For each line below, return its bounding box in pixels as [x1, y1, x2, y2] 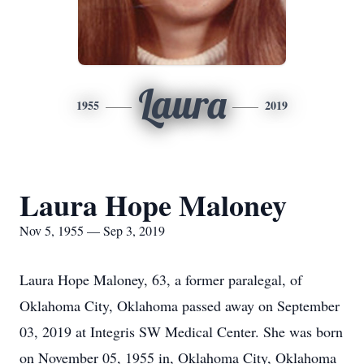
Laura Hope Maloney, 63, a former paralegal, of [19, 270, 302, 289]
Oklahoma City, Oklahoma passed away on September [19, 296, 340, 315]
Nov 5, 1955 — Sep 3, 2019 [19, 222, 165, 239]
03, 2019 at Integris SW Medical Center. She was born [19, 322, 343, 341]
